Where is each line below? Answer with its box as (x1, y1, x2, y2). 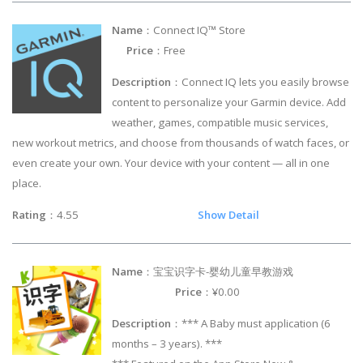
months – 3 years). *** (112, 335, 223, 351)
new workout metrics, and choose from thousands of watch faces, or (12, 135, 349, 151)
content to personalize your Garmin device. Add (112, 95, 347, 110)
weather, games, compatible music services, (112, 115, 329, 130)
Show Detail (198, 207, 259, 223)
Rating (12, 207, 46, 223)
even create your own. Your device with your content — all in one (12, 156, 330, 171)
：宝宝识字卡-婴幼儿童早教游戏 (143, 263, 348, 279)
